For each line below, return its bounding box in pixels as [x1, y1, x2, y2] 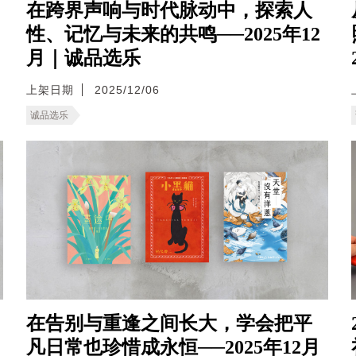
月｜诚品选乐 [26, 48, 141, 69]
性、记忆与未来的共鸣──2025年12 [26, 24, 320, 45]
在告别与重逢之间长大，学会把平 [26, 313, 312, 335]
